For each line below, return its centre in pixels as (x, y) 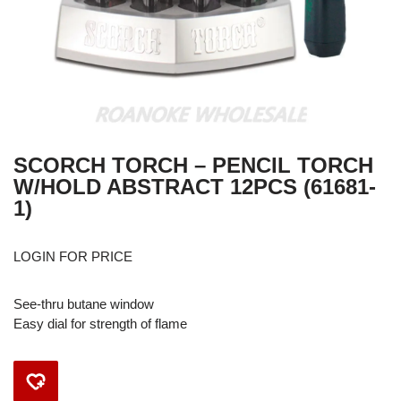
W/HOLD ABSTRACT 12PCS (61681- (195, 187)
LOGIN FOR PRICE (73, 256)
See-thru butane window (84, 304)
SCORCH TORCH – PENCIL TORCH (193, 165)
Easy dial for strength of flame (100, 324)
